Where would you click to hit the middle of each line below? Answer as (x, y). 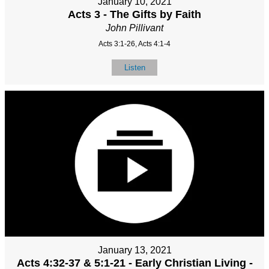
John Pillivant (134, 28)
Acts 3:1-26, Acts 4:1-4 (134, 44)
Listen (134, 67)
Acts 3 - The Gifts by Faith (134, 14)
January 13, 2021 (134, 250)
